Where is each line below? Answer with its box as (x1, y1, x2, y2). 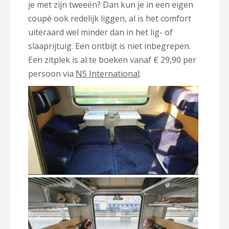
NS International (76, 68, 140, 79)
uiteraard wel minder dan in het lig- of (28, 27, 173, 38)
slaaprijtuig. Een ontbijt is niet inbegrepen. (28, 40, 191, 52)
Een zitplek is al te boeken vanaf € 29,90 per (28, 54, 196, 65)
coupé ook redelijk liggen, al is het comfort (28, 13, 191, 24)
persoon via (28, 68, 76, 79)
